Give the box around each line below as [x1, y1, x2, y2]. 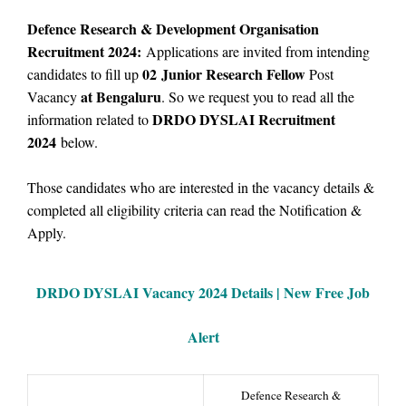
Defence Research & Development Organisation [27, 17, 319, 39]
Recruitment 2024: [27, 40, 141, 62]
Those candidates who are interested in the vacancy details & [27, 178, 374, 197]
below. [56, 131, 98, 151]
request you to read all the [208, 86, 354, 106]
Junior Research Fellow [157, 63, 309, 84]
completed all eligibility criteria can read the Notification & [27, 200, 362, 219]
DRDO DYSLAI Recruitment [152, 108, 335, 130]
